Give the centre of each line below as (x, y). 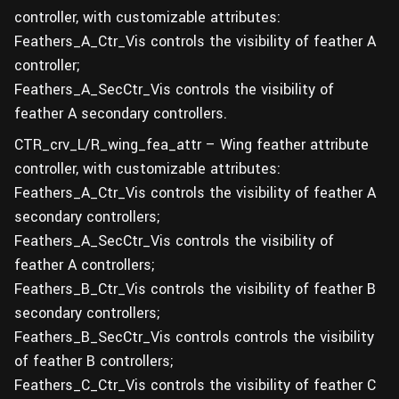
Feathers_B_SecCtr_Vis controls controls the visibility (194, 337)
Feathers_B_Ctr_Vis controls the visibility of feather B (195, 289)
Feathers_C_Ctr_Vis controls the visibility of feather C (195, 385)
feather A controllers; (85, 265)
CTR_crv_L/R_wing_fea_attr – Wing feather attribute (191, 145)
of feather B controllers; (94, 361)
